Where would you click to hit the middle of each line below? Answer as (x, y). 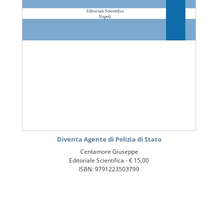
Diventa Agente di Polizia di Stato (109, 139)
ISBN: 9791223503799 (109, 169)
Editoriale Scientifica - (99, 161)
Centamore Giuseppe (109, 152)
